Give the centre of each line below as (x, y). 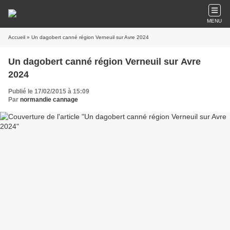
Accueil (17, 37)
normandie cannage (49, 100)
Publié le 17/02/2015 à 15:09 (49, 91)
